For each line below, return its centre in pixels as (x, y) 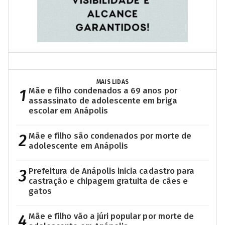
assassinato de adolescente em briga (103, 100)
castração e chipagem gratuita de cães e (108, 181)
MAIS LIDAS (113, 82)
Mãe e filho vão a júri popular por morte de (111, 216)
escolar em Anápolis (68, 110)
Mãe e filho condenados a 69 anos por (103, 90)
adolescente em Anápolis (79, 146)
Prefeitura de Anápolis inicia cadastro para (112, 171)
